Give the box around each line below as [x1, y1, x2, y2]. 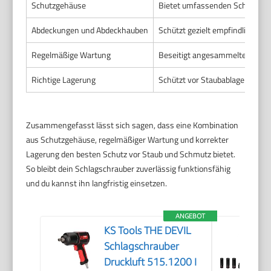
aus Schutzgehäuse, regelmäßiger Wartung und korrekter [26, 132, 229, 146]
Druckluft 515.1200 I [104, 255, 197, 268]
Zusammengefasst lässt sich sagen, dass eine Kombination [26, 118, 239, 131]
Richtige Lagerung [31, 73, 96, 86]
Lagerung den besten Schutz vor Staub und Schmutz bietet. [26, 147, 236, 160]
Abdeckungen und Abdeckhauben [31, 23, 149, 36]
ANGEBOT [175, 211, 206, 220]
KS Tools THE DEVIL [104, 224, 192, 237]
